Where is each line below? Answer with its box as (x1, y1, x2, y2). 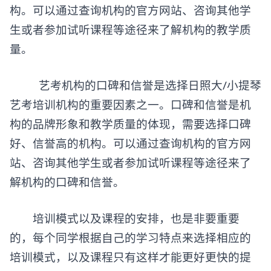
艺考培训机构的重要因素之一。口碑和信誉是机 (10, 96, 251, 112)
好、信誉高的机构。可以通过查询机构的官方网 (10, 135, 251, 151)
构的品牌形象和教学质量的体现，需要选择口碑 (10, 116, 251, 131)
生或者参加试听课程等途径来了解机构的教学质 (10, 21, 251, 37)
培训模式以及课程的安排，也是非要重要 (10, 210, 240, 226)
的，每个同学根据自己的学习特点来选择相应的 (10, 229, 251, 245)
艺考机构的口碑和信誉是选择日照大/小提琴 (10, 77, 261, 93)
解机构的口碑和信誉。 (10, 174, 125, 189)
